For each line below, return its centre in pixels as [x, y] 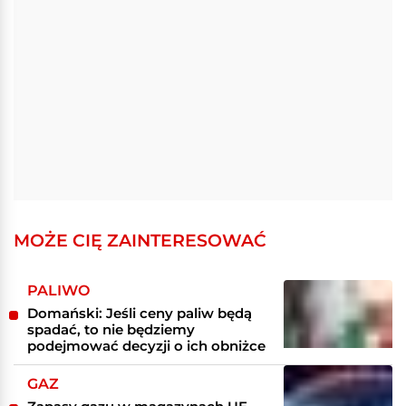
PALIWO [58, 290]
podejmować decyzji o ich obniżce [146, 345]
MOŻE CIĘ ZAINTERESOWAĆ [140, 241]
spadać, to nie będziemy [111, 329]
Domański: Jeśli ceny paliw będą [140, 313]
